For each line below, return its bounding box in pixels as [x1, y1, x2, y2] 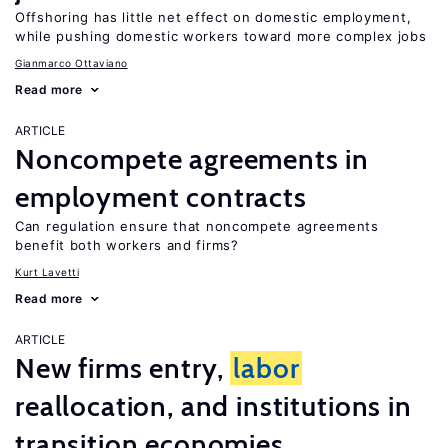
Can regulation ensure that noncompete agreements [15, 218, 379, 234]
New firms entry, [15, 351, 231, 385]
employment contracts [15, 180, 307, 214]
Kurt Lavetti [15, 266, 79, 278]
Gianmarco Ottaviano [15, 57, 128, 69]
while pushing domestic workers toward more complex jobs [15, 28, 427, 44]
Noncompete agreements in [15, 142, 370, 176]
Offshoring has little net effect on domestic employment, [15, 9, 412, 25]
